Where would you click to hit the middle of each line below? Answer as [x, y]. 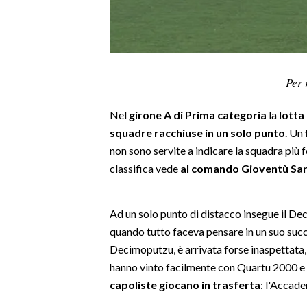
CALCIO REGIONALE [55, 168]
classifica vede [145, 168]
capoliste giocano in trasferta [185, 284]
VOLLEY [30, 209]
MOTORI [32, 230]
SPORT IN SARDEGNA [61, 72]
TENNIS [29, 250]
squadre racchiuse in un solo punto [197, 132]
